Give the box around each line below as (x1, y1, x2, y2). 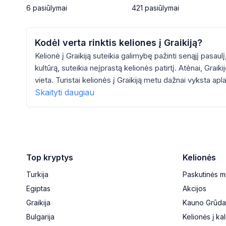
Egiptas (26, 184, 50, 193)
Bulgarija (26, 212, 54, 221)
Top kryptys (26, 152, 73, 162)
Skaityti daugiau (35, 87, 94, 97)
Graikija (26, 198, 50, 207)
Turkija (26, 170, 48, 179)
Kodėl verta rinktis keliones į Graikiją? (35, 37, 202, 48)
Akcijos (183, 184, 206, 193)
